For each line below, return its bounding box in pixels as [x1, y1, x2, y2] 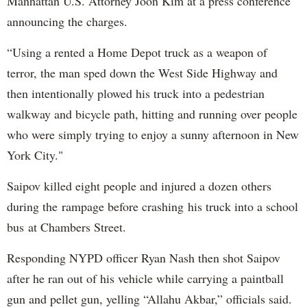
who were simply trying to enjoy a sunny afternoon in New [7, 125, 299, 143]
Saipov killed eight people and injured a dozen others [7, 177, 271, 194]
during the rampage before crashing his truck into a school [7, 197, 298, 214]
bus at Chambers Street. [7, 218, 126, 235]
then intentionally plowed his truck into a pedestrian [7, 84, 265, 101]
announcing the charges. [7, 12, 132, 29]
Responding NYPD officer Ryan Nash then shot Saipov [7, 249, 280, 266]
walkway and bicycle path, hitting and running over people [7, 105, 297, 122]
